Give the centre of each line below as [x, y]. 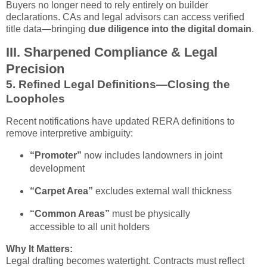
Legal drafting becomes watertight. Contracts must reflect [125, 260]
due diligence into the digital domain [170, 29]
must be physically [150, 213]
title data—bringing [47, 29]
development [57, 169]
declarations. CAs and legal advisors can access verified [125, 17]
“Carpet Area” [61, 191]
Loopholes [35, 99]
